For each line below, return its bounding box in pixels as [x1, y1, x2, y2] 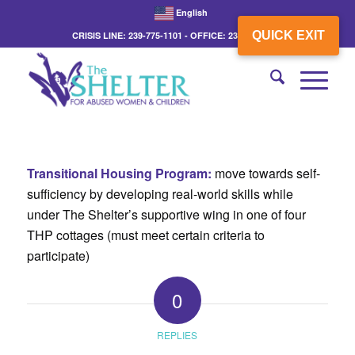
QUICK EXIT [252, 29, 325, 42]
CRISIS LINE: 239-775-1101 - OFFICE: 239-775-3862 [72, 29, 283, 41]
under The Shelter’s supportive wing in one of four [26, 204, 306, 223]
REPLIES [157, 328, 198, 342]
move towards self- [211, 163, 320, 182]
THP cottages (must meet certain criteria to [26, 225, 265, 244]
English [176, 6, 208, 18]
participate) [26, 246, 90, 265]
